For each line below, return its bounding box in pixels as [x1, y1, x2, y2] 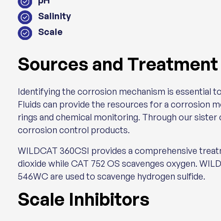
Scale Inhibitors [18, 188, 149, 210]
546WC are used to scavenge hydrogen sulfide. [18, 171, 205, 182]
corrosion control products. [18, 124, 130, 135]
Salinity [37, 10, 71, 21]
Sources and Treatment [18, 53, 218, 75]
